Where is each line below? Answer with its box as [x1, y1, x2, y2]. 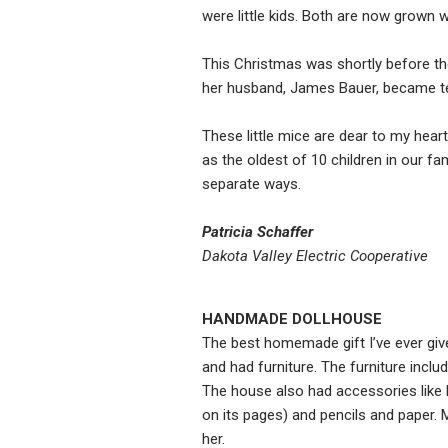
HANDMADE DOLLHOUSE [202, 310, 382, 329]
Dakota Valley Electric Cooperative [202, 247, 428, 266]
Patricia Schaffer [202, 223, 313, 242]
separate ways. [202, 175, 301, 194]
